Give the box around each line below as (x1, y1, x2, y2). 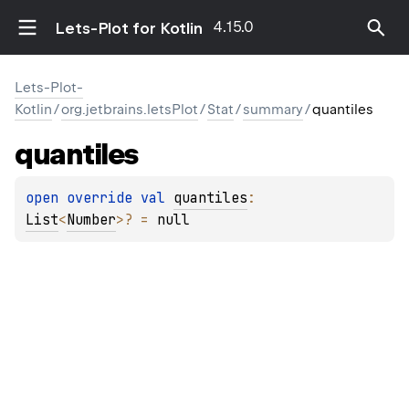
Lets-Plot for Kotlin (55, 18, 203, 37)
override (67, 189, 141, 208)
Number (67, 211, 116, 230)
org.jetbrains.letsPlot (61, 101, 198, 118)
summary (243, 101, 303, 118)
